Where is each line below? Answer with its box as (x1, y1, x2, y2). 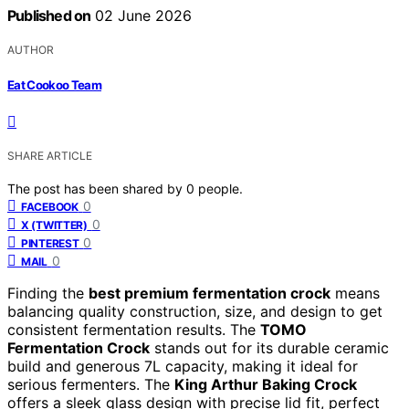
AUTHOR (7, 43, 54, 58)
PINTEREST (21, 236, 79, 250)
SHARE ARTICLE (7, 148, 92, 163)
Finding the (7, 283, 89, 302)
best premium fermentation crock (89, 283, 330, 302)
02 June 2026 (90, 6, 193, 26)
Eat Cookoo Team (7, 77, 102, 92)
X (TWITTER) (21, 217, 88, 232)
